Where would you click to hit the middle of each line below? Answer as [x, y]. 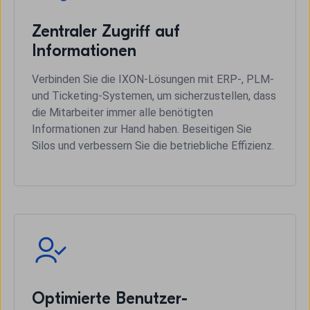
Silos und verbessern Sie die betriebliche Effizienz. [153, 145]
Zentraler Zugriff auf [106, 31]
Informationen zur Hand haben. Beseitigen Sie [142, 129]
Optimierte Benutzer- [110, 298]
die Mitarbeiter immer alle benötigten [122, 112]
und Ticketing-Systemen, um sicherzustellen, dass [154, 95]
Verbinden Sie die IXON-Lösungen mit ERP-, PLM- [153, 79]
